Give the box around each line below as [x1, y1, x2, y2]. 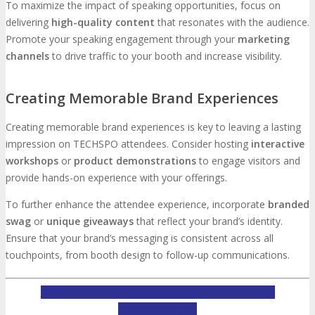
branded [268, 198, 309, 212]
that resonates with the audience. [155, 15, 309, 29]
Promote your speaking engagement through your [6, 32, 238, 46]
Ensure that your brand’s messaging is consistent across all [6, 231, 274, 245]
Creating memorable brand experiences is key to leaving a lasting [6, 120, 301, 134]
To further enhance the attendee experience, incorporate [6, 198, 268, 212]
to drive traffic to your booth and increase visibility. [49, 49, 282, 63]
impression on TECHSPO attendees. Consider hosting [6, 137, 251, 151]
